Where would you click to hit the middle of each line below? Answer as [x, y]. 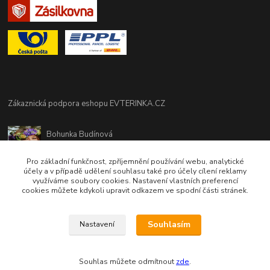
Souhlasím [169, 225]
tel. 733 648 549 [89, 147]
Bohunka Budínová [79, 135]
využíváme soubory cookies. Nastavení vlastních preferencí [135, 181]
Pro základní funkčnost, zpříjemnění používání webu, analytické [135, 162]
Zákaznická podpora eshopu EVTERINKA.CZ [87, 104]
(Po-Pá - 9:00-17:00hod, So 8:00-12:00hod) [120, 160]
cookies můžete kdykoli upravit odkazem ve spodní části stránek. [135, 190]
